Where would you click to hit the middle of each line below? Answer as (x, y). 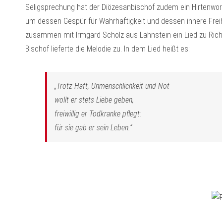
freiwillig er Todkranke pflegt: (98, 114)
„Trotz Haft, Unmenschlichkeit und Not (112, 86)
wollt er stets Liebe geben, (94, 100)
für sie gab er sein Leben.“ (93, 128)
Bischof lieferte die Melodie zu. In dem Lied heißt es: (107, 49)
